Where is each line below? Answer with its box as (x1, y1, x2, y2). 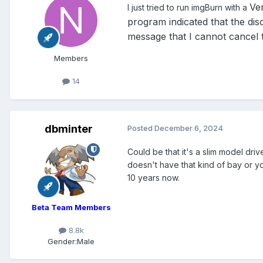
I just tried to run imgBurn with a (127, 2, 249, 12)
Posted (127, 123, 154, 133)
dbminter (45, 122, 93, 135)
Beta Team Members (31, 202, 111, 212)
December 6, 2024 (154, 123, 223, 133)
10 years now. (127, 172, 180, 183)
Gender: (48, 236, 77, 246)
